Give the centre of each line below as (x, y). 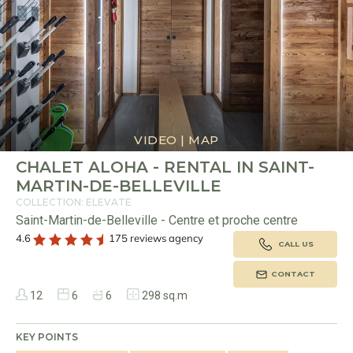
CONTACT (293, 274)
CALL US (296, 244)
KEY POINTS (47, 337)
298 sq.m (163, 296)
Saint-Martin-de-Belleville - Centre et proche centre (157, 221)
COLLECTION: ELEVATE (74, 203)
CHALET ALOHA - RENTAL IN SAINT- (165, 167)
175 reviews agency (155, 238)
